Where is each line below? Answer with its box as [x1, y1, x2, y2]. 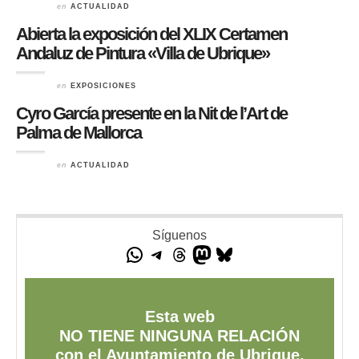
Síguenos [152, 228, 207, 242]
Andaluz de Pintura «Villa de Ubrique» [16, 43, 269, 63]
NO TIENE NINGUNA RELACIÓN [59, 327, 300, 345]
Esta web [144, 308, 215, 325]
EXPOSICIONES [71, 82, 136, 90]
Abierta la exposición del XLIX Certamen [16, 24, 287, 44]
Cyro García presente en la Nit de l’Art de [16, 103, 287, 123]
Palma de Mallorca [16, 123, 141, 143]
